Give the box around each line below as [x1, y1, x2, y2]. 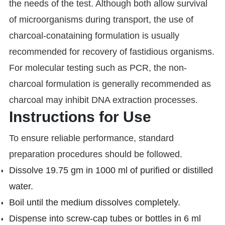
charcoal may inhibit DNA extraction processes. [9, 95, 198, 105]
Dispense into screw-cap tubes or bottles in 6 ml [9, 213, 201, 224]
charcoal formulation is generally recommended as [9, 79, 211, 89]
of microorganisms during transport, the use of [9, 15, 193, 25]
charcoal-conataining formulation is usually [9, 31, 179, 41]
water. [9, 181, 33, 192]
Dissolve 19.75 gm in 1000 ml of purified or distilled [9, 165, 213, 176]
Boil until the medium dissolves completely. [9, 197, 180, 208]
